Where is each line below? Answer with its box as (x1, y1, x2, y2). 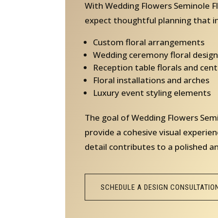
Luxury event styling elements (92, 87, 211, 98)
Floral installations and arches (92, 74, 209, 86)
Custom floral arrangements (92, 36, 204, 48)
